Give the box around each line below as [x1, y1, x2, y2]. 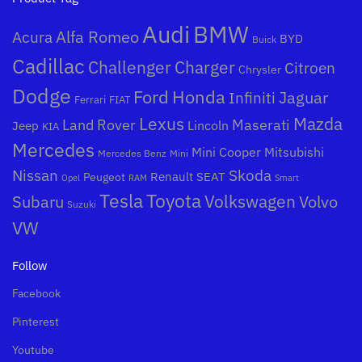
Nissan [12, 165, 58, 186]
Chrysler [238, 61, 281, 78]
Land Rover [62, 116, 136, 135]
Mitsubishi [264, 144, 324, 161]
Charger [175, 57, 235, 79]
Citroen [284, 57, 335, 78]
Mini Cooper [192, 144, 261, 161]
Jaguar [279, 86, 328, 109]
